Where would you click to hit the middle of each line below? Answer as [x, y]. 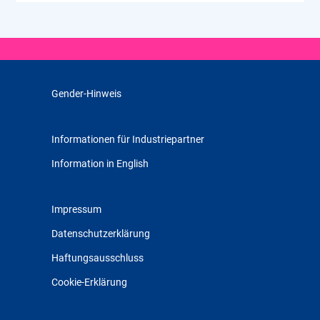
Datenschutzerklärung [101, 233]
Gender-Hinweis [87, 93]
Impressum [77, 209]
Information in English [100, 163]
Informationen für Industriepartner [128, 139]
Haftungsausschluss [98, 257]
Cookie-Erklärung [90, 282]
